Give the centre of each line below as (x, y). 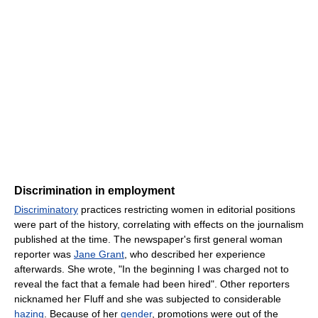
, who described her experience (195, 254)
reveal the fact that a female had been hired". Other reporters (152, 284)
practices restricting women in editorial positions (187, 210)
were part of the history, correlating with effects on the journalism (159, 225)
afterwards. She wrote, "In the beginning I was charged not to (152, 269)
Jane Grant (99, 254)
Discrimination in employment (94, 191)
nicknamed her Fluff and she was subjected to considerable (148, 299)
